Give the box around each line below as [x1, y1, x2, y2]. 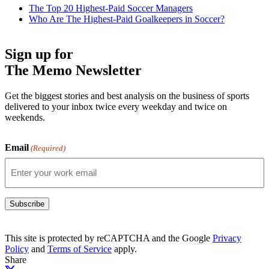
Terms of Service [47, 243, 112, 254]
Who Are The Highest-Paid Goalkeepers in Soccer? [29, 13, 225, 24]
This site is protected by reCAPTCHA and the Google [5, 232, 213, 243]
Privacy [213, 232, 241, 243]
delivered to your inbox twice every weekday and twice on [5, 101, 227, 112]
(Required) [31, 143, 66, 153]
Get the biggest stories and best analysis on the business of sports [5, 90, 249, 101]
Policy [5, 243, 29, 254]
